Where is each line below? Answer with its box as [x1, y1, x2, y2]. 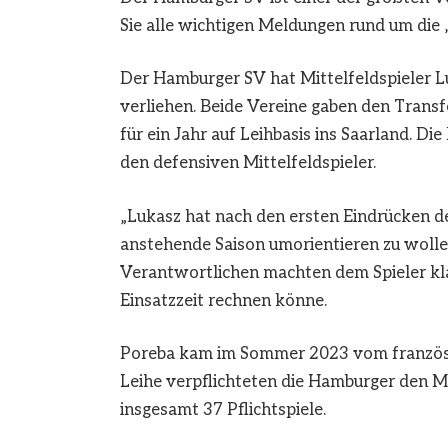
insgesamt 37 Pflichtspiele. [119, 400, 326, 421]
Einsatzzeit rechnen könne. [119, 290, 327, 311]
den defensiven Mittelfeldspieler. [119, 153, 376, 174]
